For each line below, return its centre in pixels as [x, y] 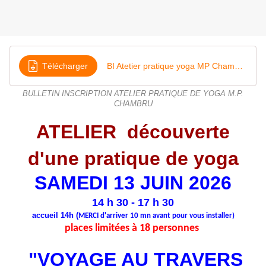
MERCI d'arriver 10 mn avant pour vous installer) [156, 216]
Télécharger [65, 66]
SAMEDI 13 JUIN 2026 [133, 183]
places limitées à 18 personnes [133, 229]
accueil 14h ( [55, 216]
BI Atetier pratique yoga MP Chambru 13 [239, 66]
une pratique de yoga [141, 159]
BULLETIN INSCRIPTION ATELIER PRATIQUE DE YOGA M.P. [133, 94]
